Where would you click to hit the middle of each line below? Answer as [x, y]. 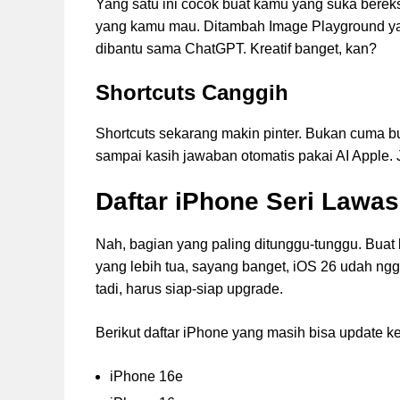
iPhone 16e [146, 377]
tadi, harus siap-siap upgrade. [189, 289]
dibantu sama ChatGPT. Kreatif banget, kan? [236, 49]
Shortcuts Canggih [192, 93]
